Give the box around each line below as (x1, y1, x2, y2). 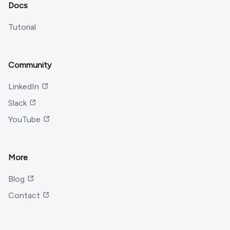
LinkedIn (8, 82, 39, 91)
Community (8, 60, 51, 70)
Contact (8, 190, 40, 200)
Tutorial (8, 22, 36, 32)
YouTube (8, 114, 41, 124)
